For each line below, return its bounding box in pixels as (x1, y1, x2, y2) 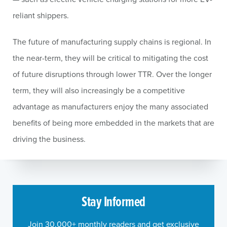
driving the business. (13, 133, 86, 144)
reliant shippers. (13, 10, 69, 21)
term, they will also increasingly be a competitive (13, 85, 185, 96)
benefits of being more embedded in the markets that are (13, 117, 214, 128)
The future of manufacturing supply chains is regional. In (13, 36, 211, 47)
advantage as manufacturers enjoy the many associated (13, 101, 208, 112)
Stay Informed (82, 191, 145, 211)
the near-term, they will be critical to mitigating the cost (13, 52, 208, 63)
